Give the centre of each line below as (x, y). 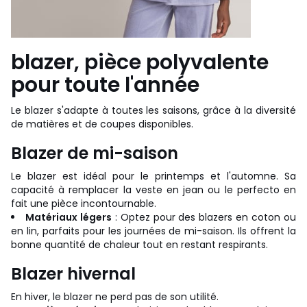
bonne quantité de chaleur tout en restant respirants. (139, 244)
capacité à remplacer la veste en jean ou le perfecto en (153, 189)
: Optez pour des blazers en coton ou (204, 217)
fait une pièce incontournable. (84, 203)
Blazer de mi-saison (95, 153)
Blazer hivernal (73, 273)
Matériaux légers (68, 217)
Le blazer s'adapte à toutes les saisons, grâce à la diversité (153, 110)
